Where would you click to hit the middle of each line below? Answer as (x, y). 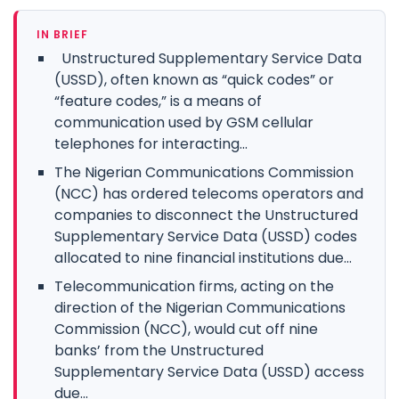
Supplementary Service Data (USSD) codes (206, 236)
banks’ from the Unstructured (159, 350)
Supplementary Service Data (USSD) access (209, 371)
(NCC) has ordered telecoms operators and (209, 193)
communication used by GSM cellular (184, 122)
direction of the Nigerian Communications (200, 307)
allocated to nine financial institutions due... (203, 257)
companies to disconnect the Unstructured (206, 215)
